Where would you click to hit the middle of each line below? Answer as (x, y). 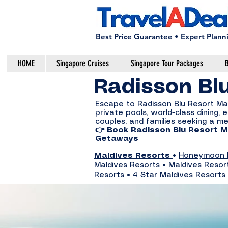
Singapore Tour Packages (167, 63)
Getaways (117, 139)
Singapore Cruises (83, 63)
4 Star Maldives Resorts (179, 175)
